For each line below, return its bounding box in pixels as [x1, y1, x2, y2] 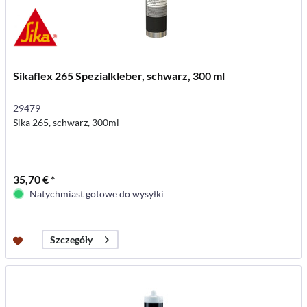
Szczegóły [50, 234, 93, 246]
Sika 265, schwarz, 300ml [13, 116, 120, 129]
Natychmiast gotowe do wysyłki [29, 188, 164, 200]
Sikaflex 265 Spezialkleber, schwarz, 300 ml [13, 69, 225, 83]
